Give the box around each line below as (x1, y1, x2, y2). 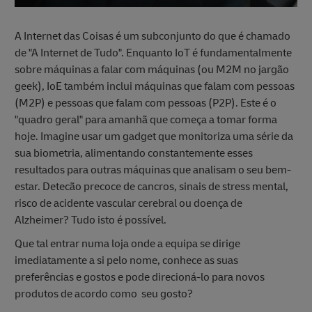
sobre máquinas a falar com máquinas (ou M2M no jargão (15, 63, 289, 77)
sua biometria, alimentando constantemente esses (15, 146, 253, 161)
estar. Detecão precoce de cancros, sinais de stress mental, (15, 180, 288, 194)
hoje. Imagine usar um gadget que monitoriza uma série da (15, 130, 293, 144)
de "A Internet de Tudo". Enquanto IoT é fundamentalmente (15, 46, 292, 61)
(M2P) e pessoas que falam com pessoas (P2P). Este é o (15, 96, 276, 111)
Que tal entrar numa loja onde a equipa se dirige (15, 237, 240, 251)
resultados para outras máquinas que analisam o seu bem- (15, 163, 291, 178)
